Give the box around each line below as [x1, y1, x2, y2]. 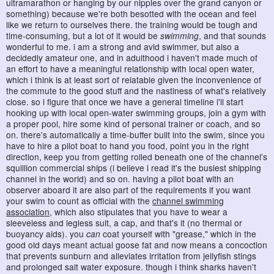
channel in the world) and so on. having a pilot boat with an [6, 172, 234, 185]
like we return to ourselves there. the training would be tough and [6, 18, 257, 31]
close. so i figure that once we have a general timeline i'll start [6, 95, 243, 108]
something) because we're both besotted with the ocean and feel [6, 7, 256, 20]
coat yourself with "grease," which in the [100, 228, 256, 240]
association [6, 206, 50, 218]
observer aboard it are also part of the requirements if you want [6, 183, 251, 196]
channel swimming [152, 194, 224, 207]
